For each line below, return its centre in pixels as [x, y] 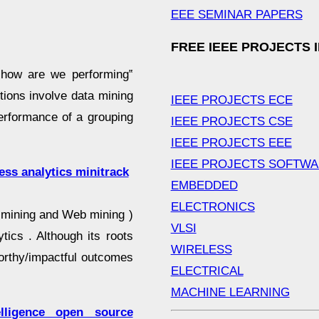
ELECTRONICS [213, 207]
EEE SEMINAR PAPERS [236, 15]
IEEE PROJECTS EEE [231, 143]
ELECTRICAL [207, 271]
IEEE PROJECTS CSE [231, 122]
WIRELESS [201, 250]
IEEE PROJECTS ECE [231, 100]
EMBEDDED [204, 186]
